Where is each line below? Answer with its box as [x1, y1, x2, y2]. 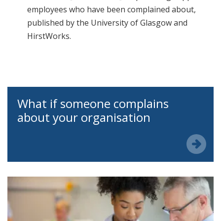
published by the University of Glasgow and [27, 17, 187, 29]
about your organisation [17, 109, 150, 126]
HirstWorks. [27, 31, 71, 42]
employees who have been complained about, [27, 4, 196, 15]
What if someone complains [17, 95, 169, 112]
